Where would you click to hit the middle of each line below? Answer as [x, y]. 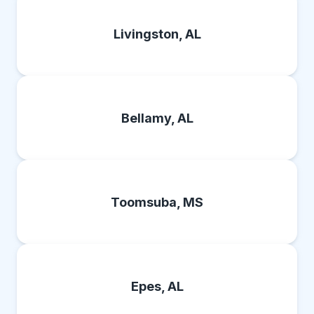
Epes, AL [157, 286]
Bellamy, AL [157, 118]
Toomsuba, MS [157, 202]
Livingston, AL [157, 34]
